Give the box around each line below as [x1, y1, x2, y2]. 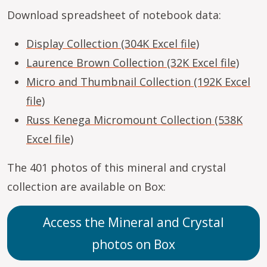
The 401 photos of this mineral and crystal [7, 160, 226, 175]
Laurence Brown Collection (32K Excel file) [26, 55, 239, 70]
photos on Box [92, 235, 175, 253]
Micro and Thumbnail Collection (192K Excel [26, 74, 250, 89]
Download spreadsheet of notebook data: [7, 8, 221, 22]
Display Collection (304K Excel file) [26, 36, 199, 51]
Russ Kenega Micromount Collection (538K [26, 113, 243, 127]
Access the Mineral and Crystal [43, 213, 224, 231]
